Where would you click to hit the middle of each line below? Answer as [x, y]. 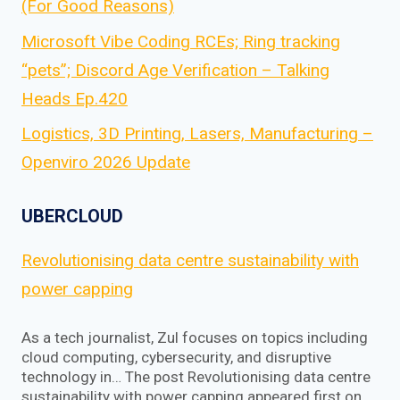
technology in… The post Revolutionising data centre [196, 377]
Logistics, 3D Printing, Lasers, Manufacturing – [197, 134]
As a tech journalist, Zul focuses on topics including [195, 338]
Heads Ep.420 [75, 98]
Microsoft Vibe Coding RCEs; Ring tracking [181, 41]
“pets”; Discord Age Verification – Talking [175, 70]
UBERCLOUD [72, 216]
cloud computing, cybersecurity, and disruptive [176, 358]
